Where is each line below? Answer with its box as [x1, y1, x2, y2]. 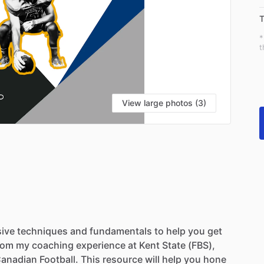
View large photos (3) [122, 97, 206, 108]
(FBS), [188, 239, 215, 251]
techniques [17, 225, 68, 237]
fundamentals [90, 225, 152, 237]
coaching [32, 239, 74, 251]
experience [76, 239, 126, 251]
